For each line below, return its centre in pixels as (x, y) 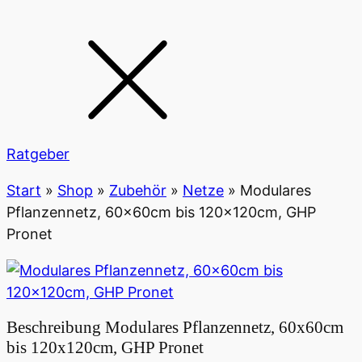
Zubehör (138, 190)
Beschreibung (56, 327)
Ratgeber (38, 154)
